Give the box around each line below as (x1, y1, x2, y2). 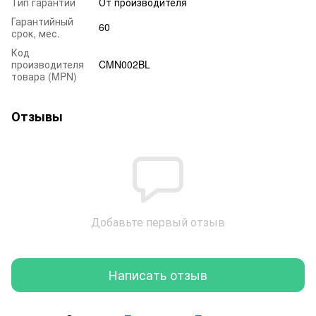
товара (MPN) (11, 68, 77, 83)
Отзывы (11, 107, 63, 126)
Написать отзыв (109, 265, 207, 284)
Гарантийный (11, 13, 73, 28)
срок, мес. (11, 25, 60, 40)
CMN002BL (99, 56, 150, 71)
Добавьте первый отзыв (91, 213, 225, 230)
